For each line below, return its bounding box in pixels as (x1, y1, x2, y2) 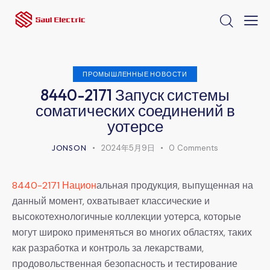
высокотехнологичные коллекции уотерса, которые (12, 210, 241, 223)
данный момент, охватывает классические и (12, 194, 210, 207)
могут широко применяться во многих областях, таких (12, 225, 252, 239)
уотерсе (107, 116, 163, 136)
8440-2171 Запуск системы (40, 84, 230, 105)
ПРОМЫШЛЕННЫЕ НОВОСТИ (83, 69, 187, 78)
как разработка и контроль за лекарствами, (12, 241, 204, 254)
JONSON (51, 142, 87, 152)
